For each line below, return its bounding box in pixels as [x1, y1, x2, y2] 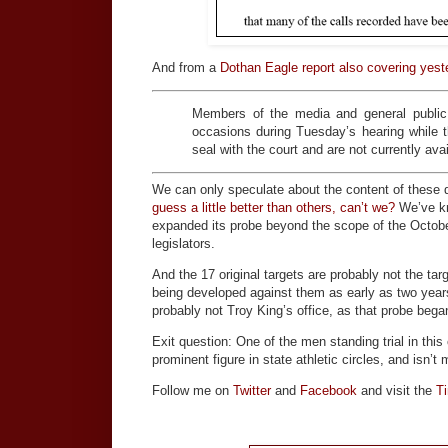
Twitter [233, 383, 271, 399]
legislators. [152, 235, 215, 251]
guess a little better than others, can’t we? [152, 199, 395, 215]
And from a [152, 59, 220, 75]
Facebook [300, 383, 357, 399]
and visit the [357, 383, 436, 399]
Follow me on [152, 383, 233, 399]
